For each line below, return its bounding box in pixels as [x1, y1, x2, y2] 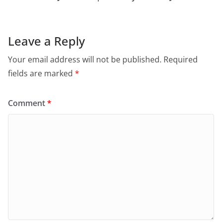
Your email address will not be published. [8, 54, 162, 65]
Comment [8, 98, 47, 109]
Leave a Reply [8, 33, 85, 50]
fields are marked [8, 68, 75, 79]
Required [164, 54, 198, 65]
